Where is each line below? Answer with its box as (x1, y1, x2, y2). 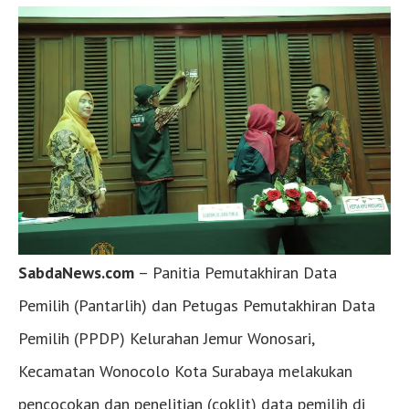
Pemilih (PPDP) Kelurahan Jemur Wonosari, (18, 327, 314, 349)
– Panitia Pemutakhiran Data (134, 261, 337, 283)
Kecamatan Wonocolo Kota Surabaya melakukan (18, 360, 352, 382)
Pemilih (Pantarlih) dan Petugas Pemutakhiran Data (18, 294, 375, 316)
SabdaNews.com (18, 261, 134, 283)
